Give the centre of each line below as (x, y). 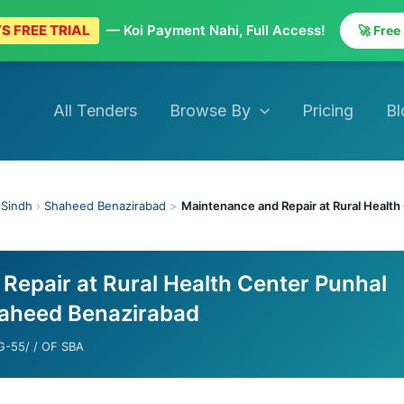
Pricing (327, 110)
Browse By (211, 110)
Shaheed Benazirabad (105, 206)
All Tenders (96, 110)
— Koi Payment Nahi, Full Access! (216, 30)
